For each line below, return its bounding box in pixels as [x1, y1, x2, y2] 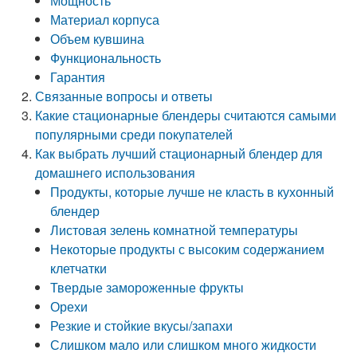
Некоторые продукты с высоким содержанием [50, 240, 325, 258]
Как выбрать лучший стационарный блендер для [35, 144, 324, 163]
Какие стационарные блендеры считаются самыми [35, 106, 337, 124]
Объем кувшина [50, 29, 145, 48]
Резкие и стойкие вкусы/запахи [50, 316, 233, 335]
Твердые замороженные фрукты [50, 278, 245, 296]
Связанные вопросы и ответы [35, 87, 214, 105]
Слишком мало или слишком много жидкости [50, 335, 317, 354]
